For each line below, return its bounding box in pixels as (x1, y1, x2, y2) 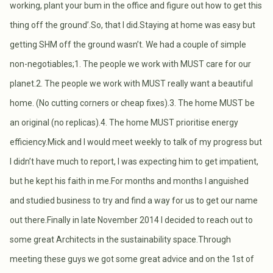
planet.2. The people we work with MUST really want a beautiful (10, 79, 253, 88)
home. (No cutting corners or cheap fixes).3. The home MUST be (10, 98, 255, 108)
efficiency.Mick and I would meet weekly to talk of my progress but (10, 137, 262, 147)
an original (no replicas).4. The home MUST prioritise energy (10, 118, 238, 127)
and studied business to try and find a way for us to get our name (10, 196, 258, 205)
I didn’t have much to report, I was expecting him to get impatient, (10, 157, 258, 166)
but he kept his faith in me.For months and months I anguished (10, 176, 249, 186)
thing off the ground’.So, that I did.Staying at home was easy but (10, 20, 255, 30)
